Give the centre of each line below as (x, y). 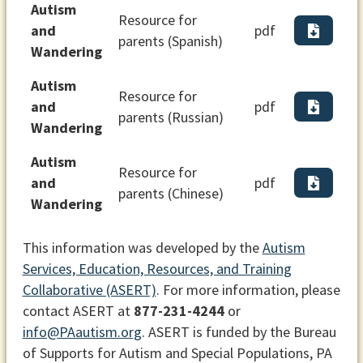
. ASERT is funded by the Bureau (239, 332)
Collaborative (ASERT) (89, 290)
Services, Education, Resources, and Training (157, 269)
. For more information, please (248, 290)
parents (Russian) (171, 117)
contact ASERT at (78, 311)
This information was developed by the (142, 248)
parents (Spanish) (170, 41)
